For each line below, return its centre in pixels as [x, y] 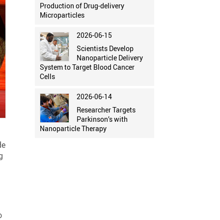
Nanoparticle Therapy [73, 129]
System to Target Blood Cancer [87, 67]
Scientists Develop [105, 49]
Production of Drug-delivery [82, 6]
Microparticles [62, 15]
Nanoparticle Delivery [110, 58]
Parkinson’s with [102, 119]
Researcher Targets [106, 110]
